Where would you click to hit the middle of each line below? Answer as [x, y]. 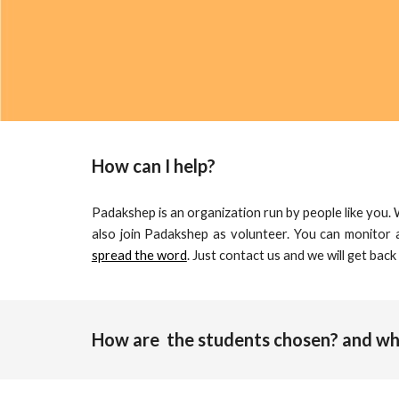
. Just [203, 255]
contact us [249, 255]
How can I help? [153, 166]
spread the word [139, 255]
